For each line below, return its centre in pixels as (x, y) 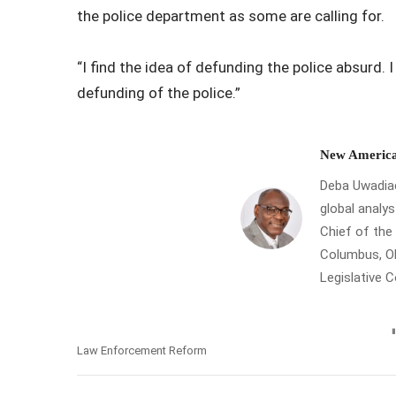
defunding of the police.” (159, 92)
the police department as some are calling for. (231, 15)
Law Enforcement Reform (142, 350)
